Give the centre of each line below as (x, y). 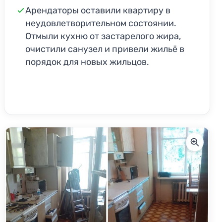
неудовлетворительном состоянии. (101, 24)
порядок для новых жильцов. (87, 62)
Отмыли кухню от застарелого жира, (103, 36)
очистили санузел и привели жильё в (105, 49)
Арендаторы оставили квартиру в (98, 11)
